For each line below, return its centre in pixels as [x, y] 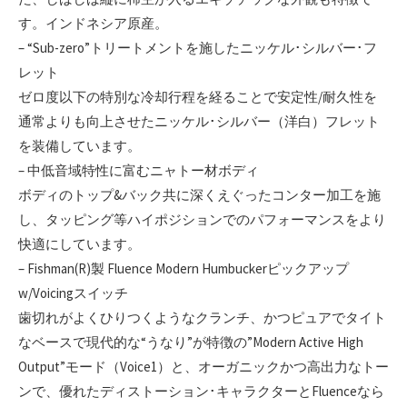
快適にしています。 [79, 243]
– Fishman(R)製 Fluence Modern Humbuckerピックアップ [184, 268]
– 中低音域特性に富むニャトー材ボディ [139, 170]
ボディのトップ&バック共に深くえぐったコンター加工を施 [199, 194]
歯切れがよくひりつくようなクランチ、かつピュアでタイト [202, 317]
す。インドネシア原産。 [93, 23]
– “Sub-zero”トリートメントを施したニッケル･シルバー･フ [198, 47]
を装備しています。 [79, 145]
